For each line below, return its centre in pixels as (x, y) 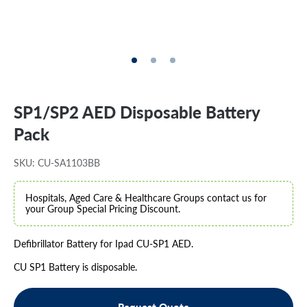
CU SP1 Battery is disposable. (77, 267)
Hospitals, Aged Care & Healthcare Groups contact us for (146, 198)
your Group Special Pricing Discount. (103, 209)
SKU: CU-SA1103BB (57, 163)
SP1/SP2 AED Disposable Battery (137, 112)
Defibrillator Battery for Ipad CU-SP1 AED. (103, 244)
